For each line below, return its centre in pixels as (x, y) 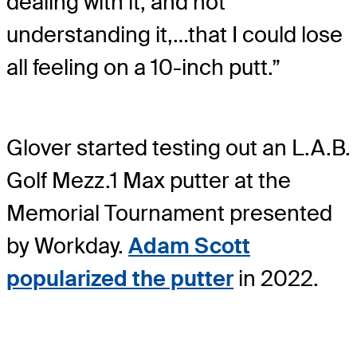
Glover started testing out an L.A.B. (178, 147)
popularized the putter (120, 278)
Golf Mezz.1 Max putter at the (149, 180)
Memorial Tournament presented (169, 213)
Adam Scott (189, 245)
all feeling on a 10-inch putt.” (143, 68)
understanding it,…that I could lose (175, 35)
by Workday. (67, 245)
